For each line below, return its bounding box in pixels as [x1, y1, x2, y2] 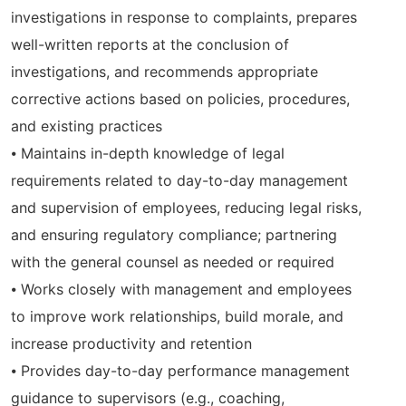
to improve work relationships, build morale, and [11, 307, 343, 326]
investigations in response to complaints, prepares [11, 8, 357, 27]
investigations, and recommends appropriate [11, 63, 318, 82]
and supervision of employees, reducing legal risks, [11, 198, 362, 217]
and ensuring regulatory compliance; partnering [11, 226, 337, 245]
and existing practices [11, 117, 162, 136]
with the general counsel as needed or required [11, 253, 334, 272]
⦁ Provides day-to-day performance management [11, 362, 350, 381]
